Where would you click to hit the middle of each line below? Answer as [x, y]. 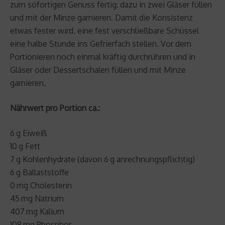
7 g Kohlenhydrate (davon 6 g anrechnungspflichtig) [102, 159]
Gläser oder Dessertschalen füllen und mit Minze [98, 70]
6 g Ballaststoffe [39, 172]
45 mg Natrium [37, 198]
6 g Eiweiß [29, 133]
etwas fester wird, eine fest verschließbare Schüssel [104, 30]
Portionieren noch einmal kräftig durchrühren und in [103, 57]
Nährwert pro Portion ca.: [55, 108]
